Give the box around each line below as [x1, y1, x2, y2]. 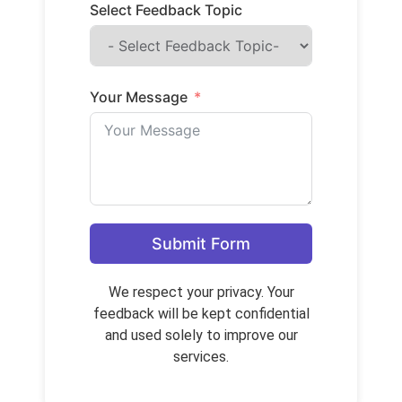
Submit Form [152, 233, 250, 253]
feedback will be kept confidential [92, 304, 310, 322]
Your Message [90, 87, 188, 106]
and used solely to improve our [104, 326, 298, 344]
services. [173, 347, 229, 365]
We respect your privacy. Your [108, 283, 294, 301]
